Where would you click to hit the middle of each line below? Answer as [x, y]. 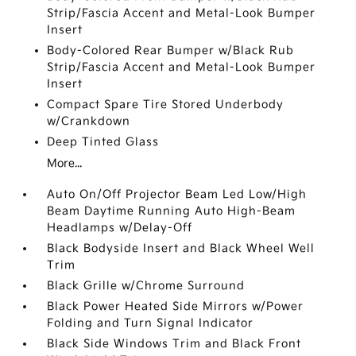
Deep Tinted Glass [103, 142]
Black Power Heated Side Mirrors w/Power [176, 307]
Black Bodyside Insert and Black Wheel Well [181, 249]
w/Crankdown [89, 122]
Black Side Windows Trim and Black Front [174, 344]
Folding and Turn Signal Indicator [151, 323]
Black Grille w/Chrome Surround [146, 286]
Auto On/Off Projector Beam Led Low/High [177, 195]
